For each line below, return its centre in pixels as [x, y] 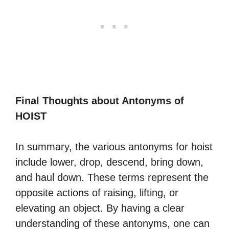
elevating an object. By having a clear [100, 208]
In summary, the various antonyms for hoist [114, 147]
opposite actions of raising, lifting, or [97, 193]
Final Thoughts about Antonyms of [100, 101]
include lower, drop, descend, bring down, [109, 162]
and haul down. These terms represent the [112, 177]
